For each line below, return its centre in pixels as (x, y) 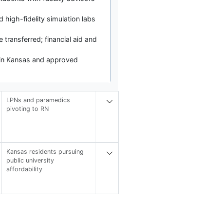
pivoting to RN (28, 109)
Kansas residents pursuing (45, 152)
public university (30, 161)
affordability (25, 169)
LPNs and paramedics (38, 100)
